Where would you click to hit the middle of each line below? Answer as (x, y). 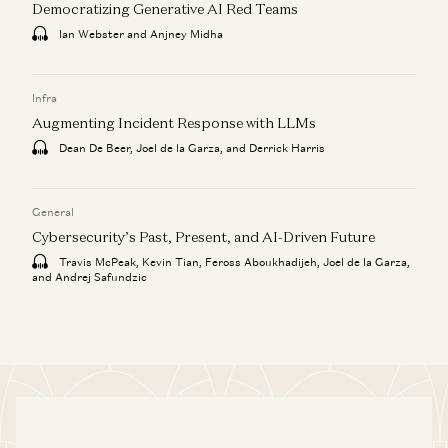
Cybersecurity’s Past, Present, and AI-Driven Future (203, 236)
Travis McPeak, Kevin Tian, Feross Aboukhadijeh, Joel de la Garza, (233, 261)
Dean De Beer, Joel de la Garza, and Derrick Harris (190, 147)
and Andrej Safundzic (89, 276)
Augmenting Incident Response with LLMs (174, 122)
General (53, 211)
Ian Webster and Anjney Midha (139, 33)
